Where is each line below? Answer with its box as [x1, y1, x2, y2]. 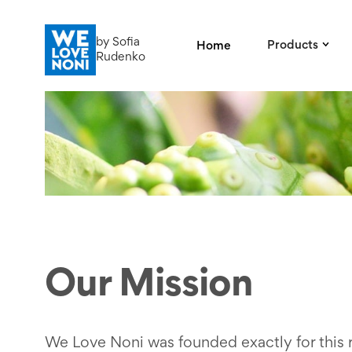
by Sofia [95, 36, 140, 48]
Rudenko [95, 51, 145, 63]
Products [267, 39, 319, 51]
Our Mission [44, 268, 253, 304]
